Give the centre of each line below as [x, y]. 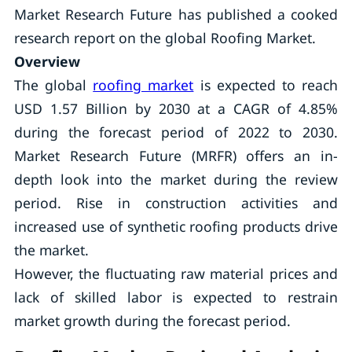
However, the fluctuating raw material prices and [176, 273]
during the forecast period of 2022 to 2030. [176, 132]
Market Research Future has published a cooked [176, 14]
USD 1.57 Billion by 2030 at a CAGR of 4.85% [176, 108]
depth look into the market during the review [176, 179]
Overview [47, 61]
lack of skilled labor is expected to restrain [176, 297]
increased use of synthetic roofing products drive [176, 226]
